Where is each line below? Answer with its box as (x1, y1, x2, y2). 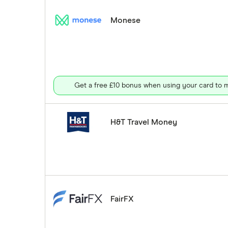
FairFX (110, 194, 134, 203)
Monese (110, 16, 140, 24)
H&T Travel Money (110, 118, 177, 127)
